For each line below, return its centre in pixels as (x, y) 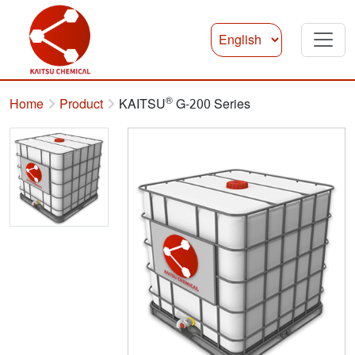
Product (81, 104)
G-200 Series (212, 104)
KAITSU (142, 104)
